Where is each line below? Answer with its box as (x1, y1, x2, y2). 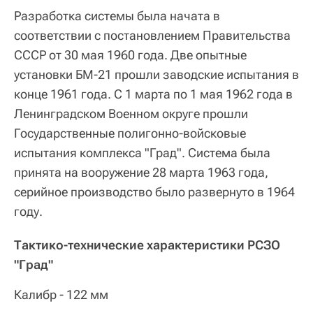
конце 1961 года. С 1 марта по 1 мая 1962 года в (14, 87, 293, 102)
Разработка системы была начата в (14, 8, 220, 24)
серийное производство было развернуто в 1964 (14, 184, 295, 200)
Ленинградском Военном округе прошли (14, 106, 248, 122)
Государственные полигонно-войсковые (14, 126, 246, 141)
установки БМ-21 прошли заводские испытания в (14, 67, 299, 82)
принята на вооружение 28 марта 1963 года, (14, 165, 268, 180)
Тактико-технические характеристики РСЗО (14, 238, 280, 253)
